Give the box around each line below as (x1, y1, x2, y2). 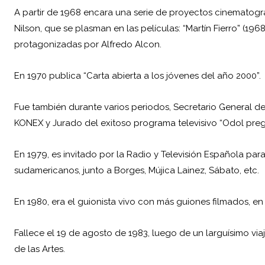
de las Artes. (14, 244, 65, 255)
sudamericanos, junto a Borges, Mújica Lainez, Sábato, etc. (14, 165, 259, 176)
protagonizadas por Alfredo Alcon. (14, 39, 161, 50)
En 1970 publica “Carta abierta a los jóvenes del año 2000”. (14, 70, 261, 82)
